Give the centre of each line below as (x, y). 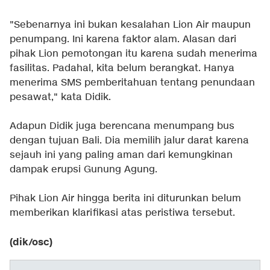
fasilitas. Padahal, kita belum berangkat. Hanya (122, 68)
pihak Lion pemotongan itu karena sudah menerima (133, 54)
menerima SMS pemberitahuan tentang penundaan (132, 83)
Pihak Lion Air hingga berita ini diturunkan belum (125, 198)
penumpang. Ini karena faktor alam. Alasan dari (123, 39)
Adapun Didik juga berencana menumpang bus (122, 126)
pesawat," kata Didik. (60, 97)
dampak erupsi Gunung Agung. (83, 169)
